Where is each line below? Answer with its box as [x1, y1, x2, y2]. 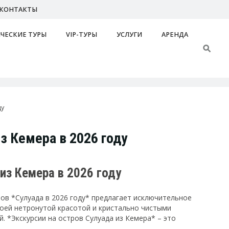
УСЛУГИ [117, 30, 143, 39]
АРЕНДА [162, 30, 189, 39]
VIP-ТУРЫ [66, 30, 98, 39]
